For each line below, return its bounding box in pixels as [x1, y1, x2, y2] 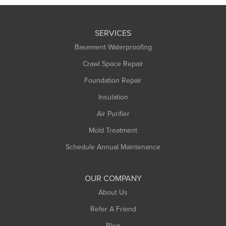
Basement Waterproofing [74, 41, 152, 52]
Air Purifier [96, 108, 130, 119]
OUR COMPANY [84, 172, 142, 184]
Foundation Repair [84, 75, 142, 86]
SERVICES [95, 27, 131, 39]
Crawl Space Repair [83, 58, 143, 69]
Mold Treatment [89, 125, 137, 136]
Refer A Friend [90, 203, 136, 214]
